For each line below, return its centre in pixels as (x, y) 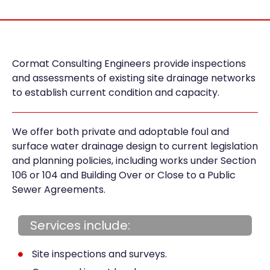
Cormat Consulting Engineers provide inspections (129, 63)
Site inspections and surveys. (99, 254)
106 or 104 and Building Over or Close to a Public (124, 175)
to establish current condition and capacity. (116, 92)
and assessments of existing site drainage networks (134, 78)
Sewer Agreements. (59, 189)
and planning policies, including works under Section (134, 160)
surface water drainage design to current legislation (135, 146)
